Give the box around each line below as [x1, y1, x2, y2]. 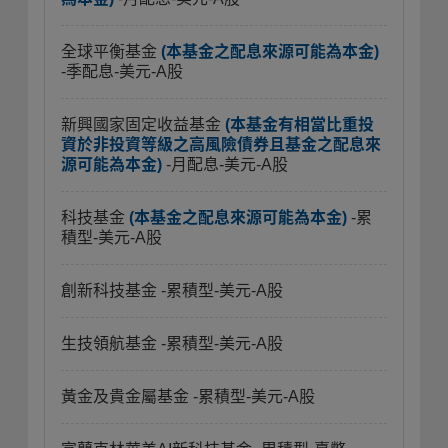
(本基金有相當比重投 [225, 116, 374, 133]
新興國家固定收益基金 [61, 116, 225, 133]
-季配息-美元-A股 [61, 63, 183, 80]
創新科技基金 [61, 282, 161, 299]
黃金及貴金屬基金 [61, 388, 193, 405]
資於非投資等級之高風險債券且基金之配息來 [61, 136, 381, 153]
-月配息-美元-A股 [166, 156, 288, 173]
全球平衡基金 [61, 43, 161, 60]
